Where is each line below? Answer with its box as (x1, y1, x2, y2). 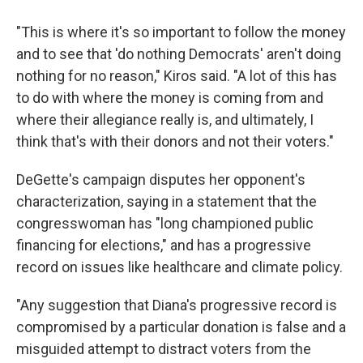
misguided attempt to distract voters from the (16, 340, 311, 357)
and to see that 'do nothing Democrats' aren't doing (16, 45, 341, 62)
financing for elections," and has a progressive (16, 237, 311, 254)
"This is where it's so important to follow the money (16, 23, 346, 41)
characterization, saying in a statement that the (16, 193, 317, 210)
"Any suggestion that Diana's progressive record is (16, 297, 337, 314)
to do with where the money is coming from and (16, 89, 323, 106)
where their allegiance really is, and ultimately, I (16, 111, 314, 128)
